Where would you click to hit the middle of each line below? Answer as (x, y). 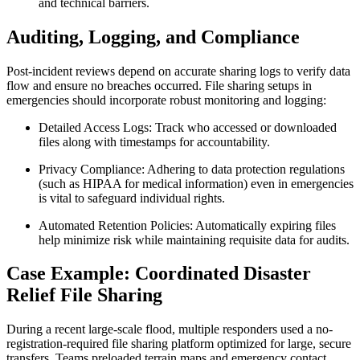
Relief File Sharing (84, 295)
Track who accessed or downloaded (244, 127)
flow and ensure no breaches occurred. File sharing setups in (159, 85)
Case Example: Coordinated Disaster (159, 274)
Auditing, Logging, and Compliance (153, 37)
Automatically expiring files (264, 225)
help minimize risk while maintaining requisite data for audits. (194, 239)
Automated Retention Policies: (116, 225)
